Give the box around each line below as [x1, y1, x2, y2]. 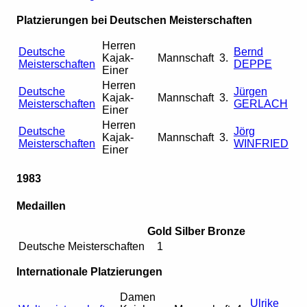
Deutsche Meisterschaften [19, 240, 145, 252]
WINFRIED [234, 138, 288, 150]
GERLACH [234, 98, 288, 110]
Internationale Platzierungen [16, 265, 162, 278]
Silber [175, 225, 205, 237]
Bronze [208, 225, 245, 237]
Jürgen [234, 86, 267, 98]
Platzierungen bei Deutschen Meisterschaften [16, 14, 252, 27]
